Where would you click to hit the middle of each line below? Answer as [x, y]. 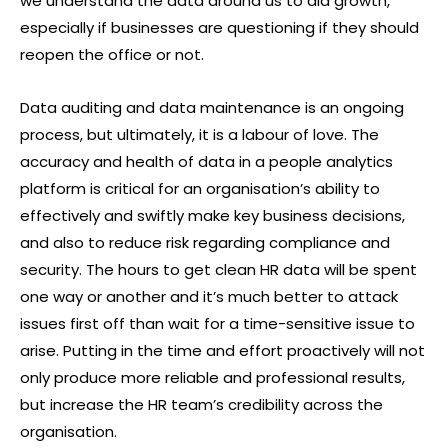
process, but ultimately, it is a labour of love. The [199, 134]
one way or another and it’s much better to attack [209, 296]
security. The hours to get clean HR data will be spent [218, 269]
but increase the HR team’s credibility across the [201, 404]
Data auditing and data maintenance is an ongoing [212, 107]
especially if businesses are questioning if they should [219, 27]
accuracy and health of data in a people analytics [206, 161]
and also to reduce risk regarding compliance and [205, 242]
